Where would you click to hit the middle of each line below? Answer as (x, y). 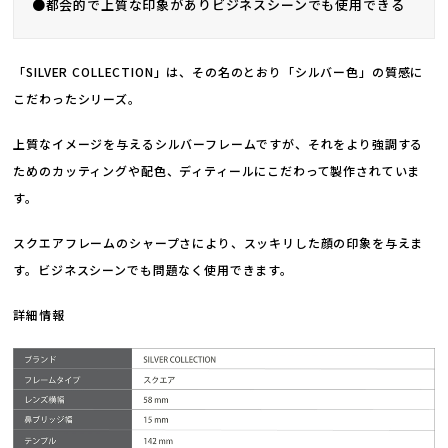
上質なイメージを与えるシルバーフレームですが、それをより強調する (218, 144)
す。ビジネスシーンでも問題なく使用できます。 (153, 270)
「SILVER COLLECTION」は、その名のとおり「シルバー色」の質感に (218, 72)
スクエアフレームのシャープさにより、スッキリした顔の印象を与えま (218, 243)
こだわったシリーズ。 (77, 99)
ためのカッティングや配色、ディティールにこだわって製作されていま (217, 171)
